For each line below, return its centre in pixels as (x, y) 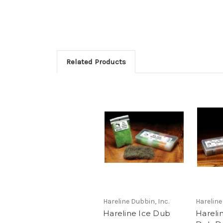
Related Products (96, 61)
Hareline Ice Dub (137, 214)
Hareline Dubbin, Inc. (136, 202)
